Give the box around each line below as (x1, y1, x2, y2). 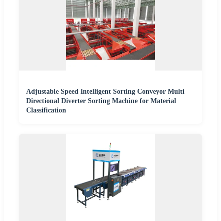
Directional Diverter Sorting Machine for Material (26, 97, 176, 105)
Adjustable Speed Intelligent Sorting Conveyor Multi (26, 88, 184, 96)
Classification (26, 107, 66, 114)
